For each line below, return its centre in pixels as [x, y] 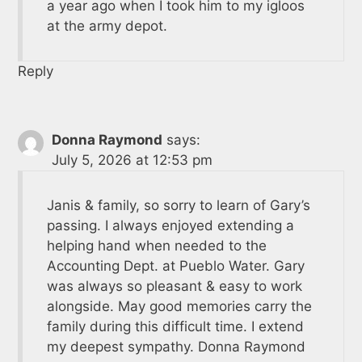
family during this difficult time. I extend [175, 326]
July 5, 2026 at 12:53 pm [132, 160]
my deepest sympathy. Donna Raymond [176, 346]
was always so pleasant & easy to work [174, 286]
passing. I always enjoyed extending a [170, 225]
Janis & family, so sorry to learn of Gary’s [178, 205]
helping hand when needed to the [156, 245]
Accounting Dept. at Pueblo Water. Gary [175, 265]
